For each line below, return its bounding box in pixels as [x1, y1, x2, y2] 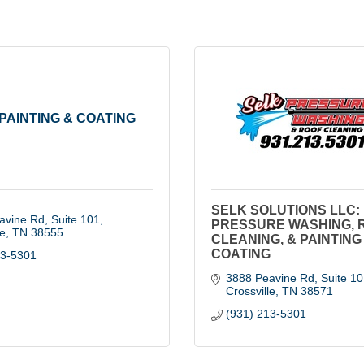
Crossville [225, 284, 275, 297]
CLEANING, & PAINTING [211, 232, 362, 246]
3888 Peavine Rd [225, 271, 314, 284]
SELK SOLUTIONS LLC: [211, 203, 360, 217]
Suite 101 [50, 213, 100, 226]
